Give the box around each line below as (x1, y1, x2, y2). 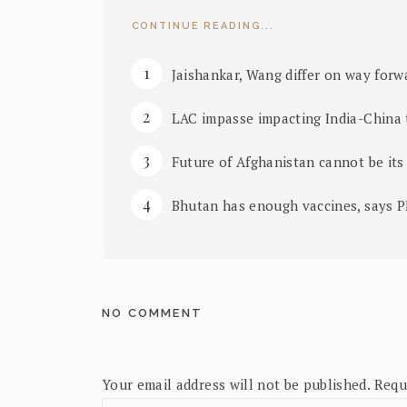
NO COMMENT (102, 305, 203, 320)
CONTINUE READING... (131, 19, 275, 32)
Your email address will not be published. (102, 374, 371, 393)
